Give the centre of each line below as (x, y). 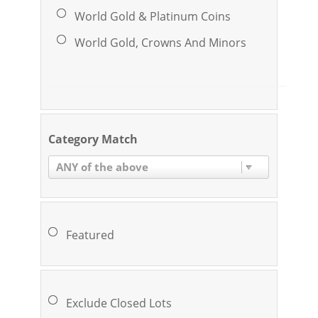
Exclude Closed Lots (119, 303)
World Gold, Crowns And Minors (160, 42)
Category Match (93, 139)
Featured (90, 235)
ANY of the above (103, 166)
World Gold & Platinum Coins (152, 16)
